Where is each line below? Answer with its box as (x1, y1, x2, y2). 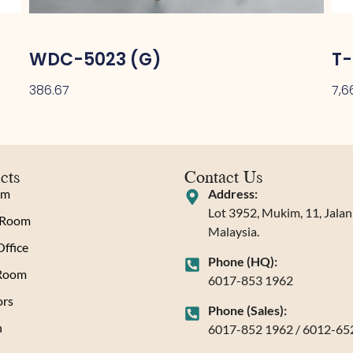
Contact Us (184, 163, 263, 190)
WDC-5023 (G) (29, 46, 162, 72)
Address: (208, 186, 258, 202)
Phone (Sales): (208, 303, 287, 318)
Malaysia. (208, 224, 259, 240)
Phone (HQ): (208, 254, 277, 269)
